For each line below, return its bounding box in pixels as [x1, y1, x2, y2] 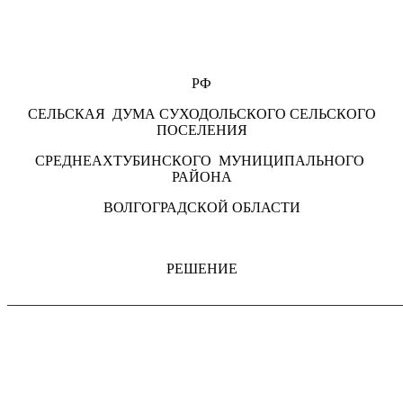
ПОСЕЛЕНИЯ [156, 121, 247, 138]
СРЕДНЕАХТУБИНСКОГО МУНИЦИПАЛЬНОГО [35, 152, 368, 168]
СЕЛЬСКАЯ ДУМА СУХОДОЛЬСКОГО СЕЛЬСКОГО [27, 105, 376, 121]
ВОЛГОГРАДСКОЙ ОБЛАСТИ [103, 199, 300, 215]
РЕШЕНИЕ [166, 260, 237, 276]
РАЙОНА [171, 168, 232, 184]
